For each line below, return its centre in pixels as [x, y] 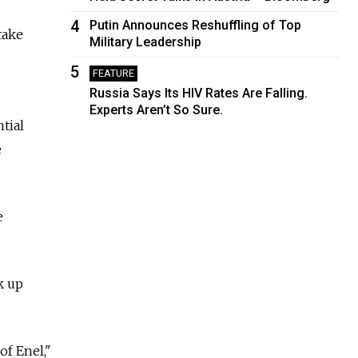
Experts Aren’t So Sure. [157, 109]
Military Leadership [146, 42]
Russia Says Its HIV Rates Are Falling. [199, 93]
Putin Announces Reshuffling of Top [196, 25]
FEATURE [114, 73]
